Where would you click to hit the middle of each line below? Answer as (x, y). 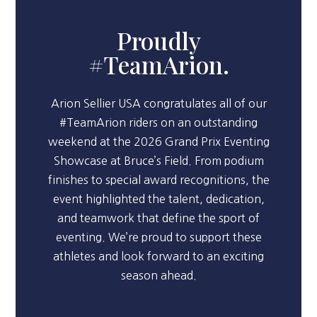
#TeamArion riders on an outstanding (158, 122)
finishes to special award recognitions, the (158, 180)
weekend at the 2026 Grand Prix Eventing (158, 142)
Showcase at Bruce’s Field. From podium (158, 161)
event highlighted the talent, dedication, (158, 199)
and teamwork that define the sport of (158, 218)
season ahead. (158, 275)
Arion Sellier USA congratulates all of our (158, 103)
